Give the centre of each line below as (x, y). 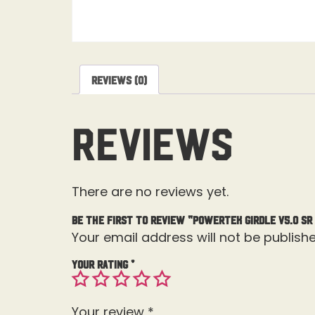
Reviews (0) (119, 80)
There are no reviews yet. (150, 192)
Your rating (101, 263)
